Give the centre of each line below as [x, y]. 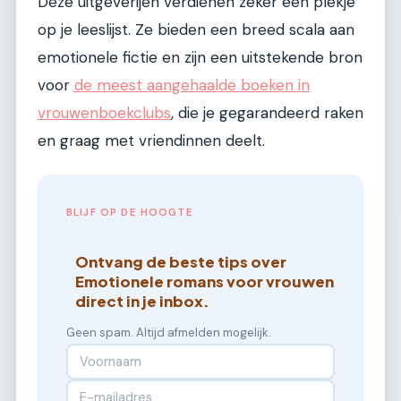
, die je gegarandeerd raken [267, 112]
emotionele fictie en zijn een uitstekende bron [200, 57]
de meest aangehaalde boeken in [192, 85]
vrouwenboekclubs [104, 112]
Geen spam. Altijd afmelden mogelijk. [169, 332]
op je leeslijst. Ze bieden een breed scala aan [196, 29]
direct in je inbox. [143, 301]
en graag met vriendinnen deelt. [151, 140]
